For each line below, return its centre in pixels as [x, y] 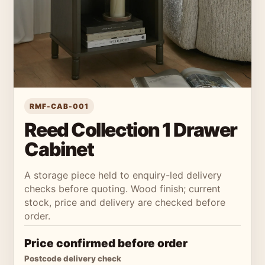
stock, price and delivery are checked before [125, 203]
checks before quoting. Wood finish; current [123, 189]
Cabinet [59, 150]
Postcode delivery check [73, 259]
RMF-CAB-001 [59, 106]
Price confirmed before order [106, 244]
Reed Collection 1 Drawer [131, 130]
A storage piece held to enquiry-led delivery [123, 175]
